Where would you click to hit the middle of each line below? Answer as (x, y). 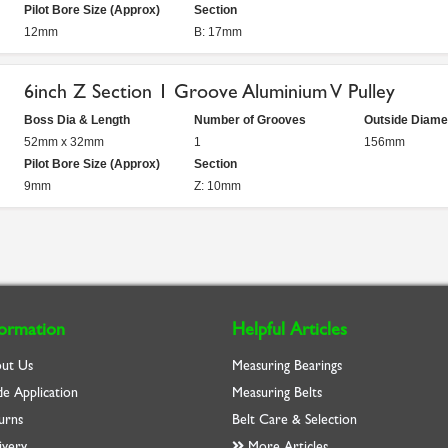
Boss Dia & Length (77, 120)
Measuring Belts (277, 392)
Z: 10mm (217, 186)
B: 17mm (218, 32)
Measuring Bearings (287, 365)
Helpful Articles (289, 329)
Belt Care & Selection (294, 419)
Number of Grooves (250, 120)
